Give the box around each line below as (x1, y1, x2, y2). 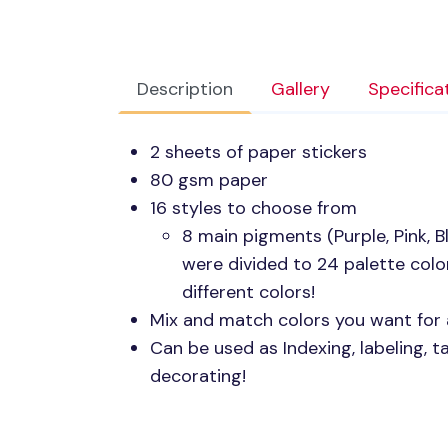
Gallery (271, 77, 330, 102)
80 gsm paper (150, 168, 268, 193)
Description (137, 77, 233, 102)
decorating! (150, 364, 246, 389)
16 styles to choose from (150, 196, 357, 221)
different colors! (182, 280, 315, 305)
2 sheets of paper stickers (150, 140, 367, 165)
